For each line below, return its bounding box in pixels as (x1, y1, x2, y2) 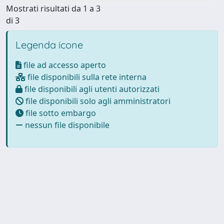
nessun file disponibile (23, 119, 109, 130)
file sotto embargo (23, 107, 96, 118)
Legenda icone (15, 38, 83, 51)
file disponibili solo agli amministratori (23, 95, 170, 106)
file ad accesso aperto (21, 59, 106, 70)
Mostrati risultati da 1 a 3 (6, 2, 100, 14)
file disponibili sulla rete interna (25, 71, 146, 82)
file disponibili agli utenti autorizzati (22, 83, 159, 94)
